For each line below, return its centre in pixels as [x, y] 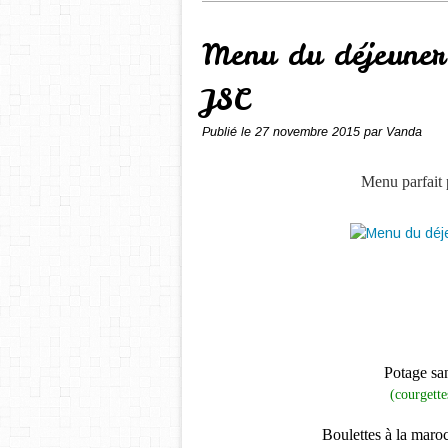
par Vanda [393, 132]
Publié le [228, 132]
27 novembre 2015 [309, 132]
